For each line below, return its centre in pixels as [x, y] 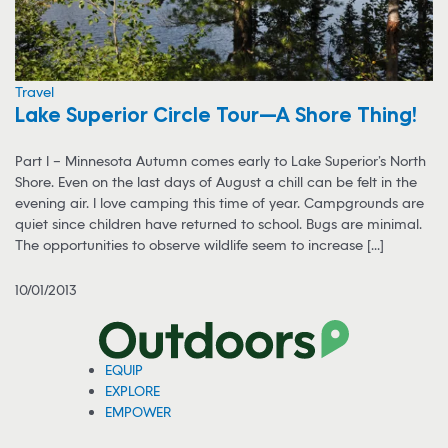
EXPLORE [133, 390]
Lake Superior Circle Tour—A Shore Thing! [216, 114]
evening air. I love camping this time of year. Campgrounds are [219, 203]
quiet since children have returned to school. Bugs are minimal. [218, 224]
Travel [34, 92]
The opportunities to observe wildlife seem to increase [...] [199, 245]
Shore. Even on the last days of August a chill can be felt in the [216, 182]
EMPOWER [138, 411]
